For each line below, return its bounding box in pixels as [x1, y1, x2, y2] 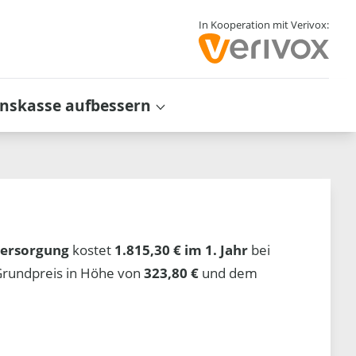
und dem [199, 263, 258, 282]
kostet [69, 240, 115, 259]
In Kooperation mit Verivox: [198, 17, 329, 33]
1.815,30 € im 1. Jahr [114, 240, 249, 259]
